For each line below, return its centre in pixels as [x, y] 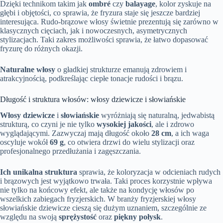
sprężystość [78, 217]
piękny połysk [137, 217]
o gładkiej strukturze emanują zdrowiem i [121, 69]
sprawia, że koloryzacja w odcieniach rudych [149, 172]
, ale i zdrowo [173, 124]
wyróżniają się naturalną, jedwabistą [157, 115]
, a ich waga [190, 133]
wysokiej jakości [124, 124]
